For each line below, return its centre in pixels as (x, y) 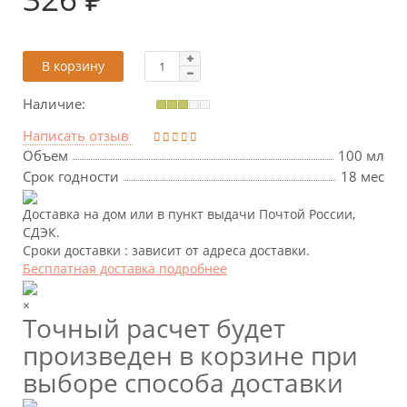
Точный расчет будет (154, 328)
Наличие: (56, 103)
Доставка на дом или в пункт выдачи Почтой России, (189, 214)
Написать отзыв (76, 136)
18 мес (362, 177)
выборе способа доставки (183, 383)
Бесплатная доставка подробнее (125, 269)
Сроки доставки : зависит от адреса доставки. (166, 251)
